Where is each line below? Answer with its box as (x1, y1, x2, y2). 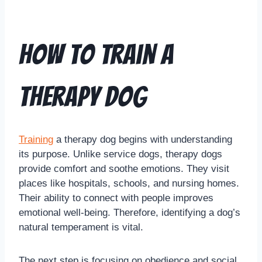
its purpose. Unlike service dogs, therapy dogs (19, 149, 222, 160)
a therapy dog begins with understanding (53, 134, 232, 146)
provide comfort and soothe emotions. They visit (19, 163, 229, 175)
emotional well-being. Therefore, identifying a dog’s (19, 207, 240, 219)
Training (19, 134, 53, 146)
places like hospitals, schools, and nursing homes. (19, 178, 239, 189)
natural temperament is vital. (19, 222, 143, 233)
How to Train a (19, 40, 174, 70)
